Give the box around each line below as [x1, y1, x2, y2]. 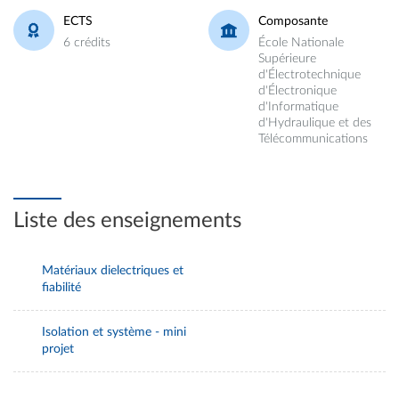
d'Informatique [258, 100, 338, 113]
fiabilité [42, 281, 81, 294]
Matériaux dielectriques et [42, 265, 183, 277]
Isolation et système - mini [42, 326, 186, 338]
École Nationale [258, 36, 344, 49]
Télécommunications [258, 132, 368, 145]
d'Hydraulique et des [258, 116, 371, 129]
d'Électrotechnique [258, 68, 361, 81]
